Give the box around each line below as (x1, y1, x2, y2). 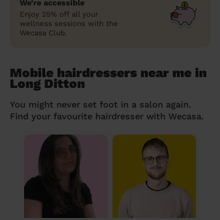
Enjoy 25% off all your (20, 9, 98, 19)
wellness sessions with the (20, 19, 118, 28)
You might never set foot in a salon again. (10, 99, 191, 110)
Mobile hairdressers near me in (10, 65, 207, 80)
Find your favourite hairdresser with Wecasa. (10, 110, 204, 121)
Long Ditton (10, 76, 85, 91)
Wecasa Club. (20, 28, 67, 37)
